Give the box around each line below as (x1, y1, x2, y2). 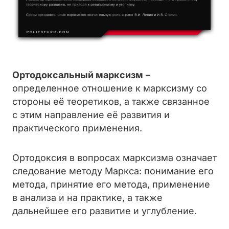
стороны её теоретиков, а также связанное (12, 96, 210, 107)
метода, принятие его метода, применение (12, 179, 210, 190)
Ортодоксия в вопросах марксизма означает (12, 152, 217, 163)
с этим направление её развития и (12, 109, 170, 120)
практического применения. (12, 123, 142, 133)
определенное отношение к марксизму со (12, 83, 207, 94)
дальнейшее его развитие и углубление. (12, 205, 197, 216)
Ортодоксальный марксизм (12, 70, 143, 80)
